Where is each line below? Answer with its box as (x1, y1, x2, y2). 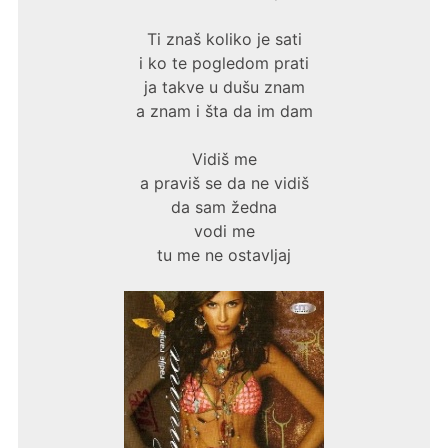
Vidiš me (191, 149, 257, 170)
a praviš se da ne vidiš (139, 173, 309, 194)
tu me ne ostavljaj (157, 245, 291, 266)
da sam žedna (171, 197, 277, 218)
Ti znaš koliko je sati (146, 29, 302, 50)
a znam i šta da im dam (135, 101, 313, 122)
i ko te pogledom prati (139, 53, 309, 74)
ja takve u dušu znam (143, 77, 305, 98)
